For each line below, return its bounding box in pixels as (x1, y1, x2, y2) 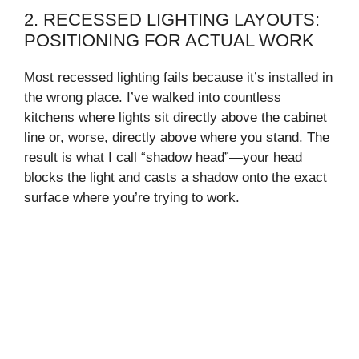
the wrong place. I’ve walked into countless (24, 89, 281, 105)
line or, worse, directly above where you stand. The (24, 129, 329, 145)
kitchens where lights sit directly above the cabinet (24, 109, 327, 125)
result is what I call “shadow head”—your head (24, 149, 302, 165)
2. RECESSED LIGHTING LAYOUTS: (24, 9, 320, 30)
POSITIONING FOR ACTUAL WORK (24, 30, 314, 50)
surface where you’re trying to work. (24, 189, 240, 205)
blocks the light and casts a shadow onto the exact (24, 169, 327, 185)
